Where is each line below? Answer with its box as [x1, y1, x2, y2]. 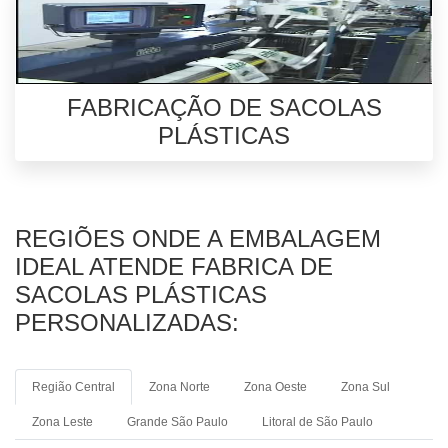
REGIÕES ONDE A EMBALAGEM [15, 225, 381, 252]
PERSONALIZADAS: [15, 309, 239, 336]
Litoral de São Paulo [262, 415, 373, 429]
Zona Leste [32, 415, 93, 429]
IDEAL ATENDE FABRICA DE [15, 253, 333, 280]
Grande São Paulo [127, 415, 228, 429]
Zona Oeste [244, 380, 307, 394]
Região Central [32, 380, 115, 394]
